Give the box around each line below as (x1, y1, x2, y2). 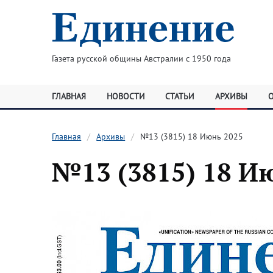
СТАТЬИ (165, 91, 195, 102)
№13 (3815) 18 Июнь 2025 (140, 131, 244, 142)
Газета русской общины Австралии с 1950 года (51, 53, 231, 64)
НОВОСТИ (106, 91, 145, 102)
